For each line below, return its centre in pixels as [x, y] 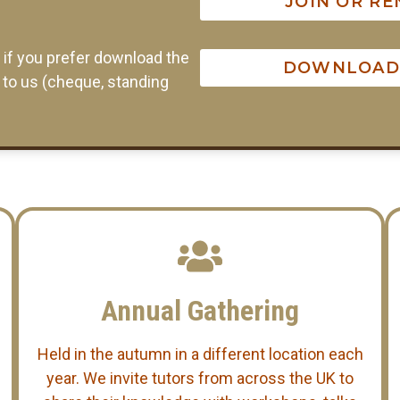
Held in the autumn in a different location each [200, 354]
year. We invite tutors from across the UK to [200, 378]
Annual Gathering [200, 310]
